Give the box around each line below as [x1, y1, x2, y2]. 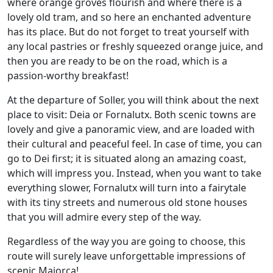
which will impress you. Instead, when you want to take [7, 166, 261, 180]
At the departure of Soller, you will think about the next [7, 93, 259, 107]
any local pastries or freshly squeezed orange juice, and [7, 40, 263, 53]
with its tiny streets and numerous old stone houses [7, 196, 247, 209]
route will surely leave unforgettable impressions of [7, 249, 246, 263]
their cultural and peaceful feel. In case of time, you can [7, 137, 262, 151]
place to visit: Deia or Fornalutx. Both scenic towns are [7, 108, 256, 121]
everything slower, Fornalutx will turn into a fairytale [7, 181, 246, 194]
